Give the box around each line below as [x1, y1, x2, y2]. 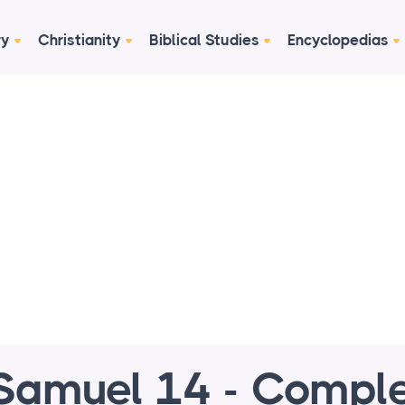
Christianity [38, 31, 121, 49]
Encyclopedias [287, 31, 389, 49]
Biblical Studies [149, 31, 259, 49]
